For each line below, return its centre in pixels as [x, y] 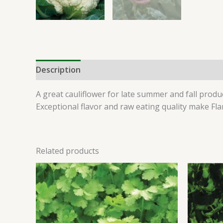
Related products [67, 151]
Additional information [135, 70]
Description [58, 70]
